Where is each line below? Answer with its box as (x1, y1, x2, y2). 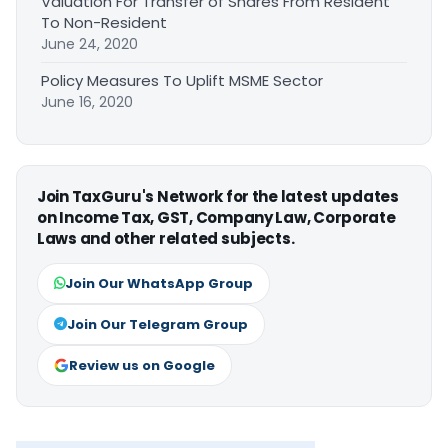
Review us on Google (69, 355, 215, 375)
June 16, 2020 (41, 91, 133, 112)
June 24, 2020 (41, 33, 138, 54)
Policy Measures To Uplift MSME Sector (41, 69, 323, 91)
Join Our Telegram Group (67, 314, 248, 334)
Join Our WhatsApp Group (65, 273, 253, 293)
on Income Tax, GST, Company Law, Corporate (37, 206, 396, 228)
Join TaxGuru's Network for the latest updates (37, 185, 399, 207)
